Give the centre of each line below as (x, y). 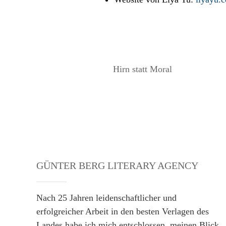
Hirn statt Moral (142, 69)
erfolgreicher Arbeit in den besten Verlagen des (123, 211)
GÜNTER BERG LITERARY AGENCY (117, 165)
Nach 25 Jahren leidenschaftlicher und (106, 198)
